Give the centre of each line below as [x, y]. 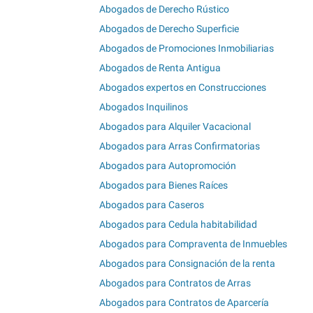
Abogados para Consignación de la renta [187, 263]
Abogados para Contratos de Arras [175, 283]
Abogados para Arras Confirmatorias [180, 146]
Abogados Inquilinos [144, 107]
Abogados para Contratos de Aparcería [184, 302]
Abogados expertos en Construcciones [183, 87]
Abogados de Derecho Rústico [164, 9]
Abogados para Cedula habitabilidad [178, 224]
